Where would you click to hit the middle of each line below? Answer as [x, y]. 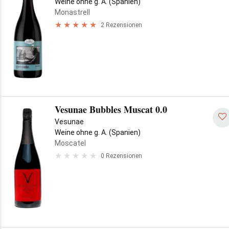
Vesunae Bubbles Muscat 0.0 [111, 109]
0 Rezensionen [121, 156]
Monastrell [72, 12]
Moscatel [70, 143]
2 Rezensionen [121, 25]
